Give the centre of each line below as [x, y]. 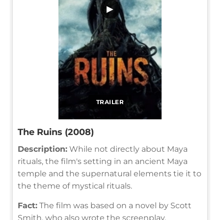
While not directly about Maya [127, 149]
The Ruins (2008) [56, 132]
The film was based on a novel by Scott [114, 205]
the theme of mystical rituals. [75, 186]
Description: [42, 149]
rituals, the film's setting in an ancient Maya [103, 161]
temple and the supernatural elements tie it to [110, 173]
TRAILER [110, 102]
